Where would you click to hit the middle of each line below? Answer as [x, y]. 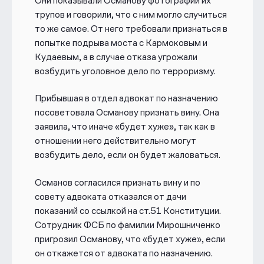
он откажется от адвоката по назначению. [123, 253]
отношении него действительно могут [115, 141]
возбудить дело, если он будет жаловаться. [127, 155]
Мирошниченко [188, 225]
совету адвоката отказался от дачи [110, 196]
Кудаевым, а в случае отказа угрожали [116, 57]
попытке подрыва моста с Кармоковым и [121, 42]
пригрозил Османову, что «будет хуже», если [130, 239]
